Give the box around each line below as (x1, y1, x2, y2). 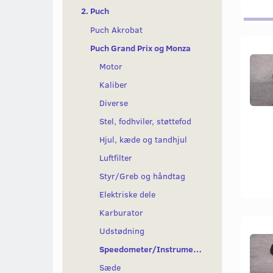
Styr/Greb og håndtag (99, 169, 185, 182)
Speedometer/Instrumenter (193, 243, 202, 255)
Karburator (99, 206, 143, 218)
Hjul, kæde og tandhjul (99, 133, 187, 145)
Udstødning (99, 224, 144, 236)
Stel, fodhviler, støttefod (99, 115, 191, 127)
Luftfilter (99, 151, 132, 163)
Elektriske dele (99, 188, 155, 200)
